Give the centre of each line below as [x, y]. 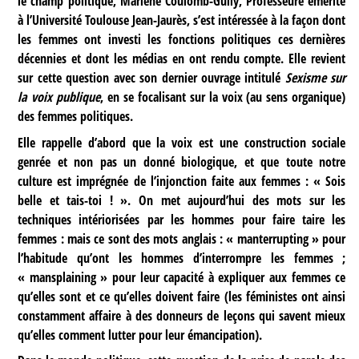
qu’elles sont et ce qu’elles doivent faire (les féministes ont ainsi [182, 296]
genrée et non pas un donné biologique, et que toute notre [182, 161]
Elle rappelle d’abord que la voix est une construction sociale [182, 142]
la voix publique [59, 97]
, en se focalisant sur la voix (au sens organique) [223, 97]
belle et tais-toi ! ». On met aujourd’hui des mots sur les [182, 200]
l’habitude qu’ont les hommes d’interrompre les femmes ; [182, 258]
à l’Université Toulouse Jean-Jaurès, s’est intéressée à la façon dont [182, 20]
